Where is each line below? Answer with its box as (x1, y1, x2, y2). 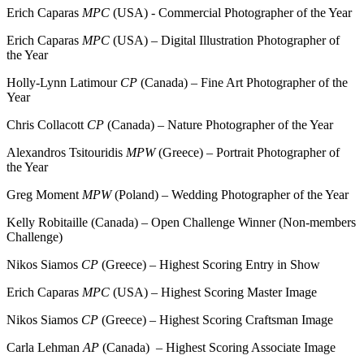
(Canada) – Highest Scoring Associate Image (99, 340, 336, 354)
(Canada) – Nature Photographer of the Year (107, 117, 333, 132)
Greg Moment (6, 187, 82, 201)
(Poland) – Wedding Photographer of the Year (111, 187, 349, 201)
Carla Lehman (6, 340, 83, 354)
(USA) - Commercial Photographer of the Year (110, 5, 352, 19)
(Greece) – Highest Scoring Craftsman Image (98, 312, 333, 327)
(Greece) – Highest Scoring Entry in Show (98, 257, 323, 271)
